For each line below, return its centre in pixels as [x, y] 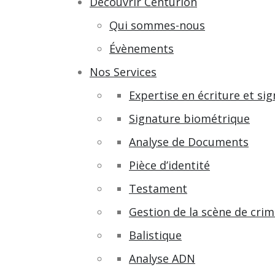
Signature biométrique [189, 118]
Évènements [141, 48]
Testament [158, 188]
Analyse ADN [162, 258]
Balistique [155, 235]
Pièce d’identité [169, 165]
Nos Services [123, 72]
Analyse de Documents [189, 141]
